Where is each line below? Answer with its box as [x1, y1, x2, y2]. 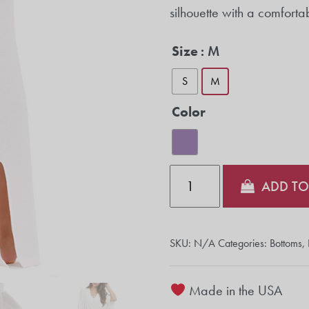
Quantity [169, 166, 216, 183]
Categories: [218, 236, 270, 250]
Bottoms [270, 236, 303, 250]
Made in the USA [185, 281, 282, 299]
